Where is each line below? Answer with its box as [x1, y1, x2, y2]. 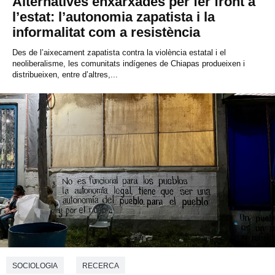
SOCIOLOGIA [12, 261, 58, 270]
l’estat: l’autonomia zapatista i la [12, 9, 215, 25]
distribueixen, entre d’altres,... [12, 70, 118, 80]
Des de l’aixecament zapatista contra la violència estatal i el [12, 48, 226, 58]
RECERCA [82, 261, 119, 270]
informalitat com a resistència [12, 25, 200, 41]
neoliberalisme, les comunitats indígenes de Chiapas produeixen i [12, 59, 245, 69]
